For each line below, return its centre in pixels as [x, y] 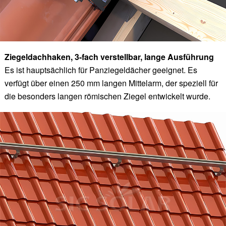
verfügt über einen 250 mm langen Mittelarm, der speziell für [111, 83]
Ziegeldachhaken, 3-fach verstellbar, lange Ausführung [109, 56]
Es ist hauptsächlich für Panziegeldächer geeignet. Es [101, 70]
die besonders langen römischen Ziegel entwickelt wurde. [107, 96]
